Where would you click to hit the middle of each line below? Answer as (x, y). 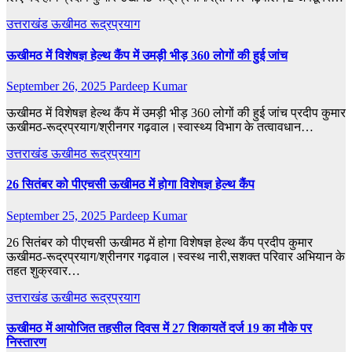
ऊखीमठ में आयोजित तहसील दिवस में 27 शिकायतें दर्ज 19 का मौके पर (159, 328)
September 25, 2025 (58, 215)
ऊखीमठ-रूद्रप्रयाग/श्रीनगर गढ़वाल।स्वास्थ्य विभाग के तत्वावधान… (160, 127)
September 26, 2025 (58, 86)
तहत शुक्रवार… (43, 270)
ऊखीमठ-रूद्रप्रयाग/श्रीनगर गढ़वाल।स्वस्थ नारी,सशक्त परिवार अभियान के (176, 256)
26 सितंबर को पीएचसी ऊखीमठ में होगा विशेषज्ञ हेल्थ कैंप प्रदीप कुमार (159, 242)
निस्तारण (26, 342)
